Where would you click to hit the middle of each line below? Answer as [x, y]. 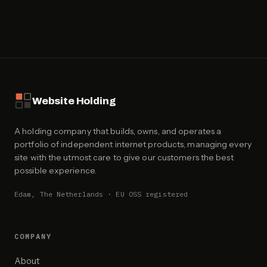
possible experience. [55, 171]
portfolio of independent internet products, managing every [133, 145]
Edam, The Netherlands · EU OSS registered [101, 194]
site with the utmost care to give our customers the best [124, 158]
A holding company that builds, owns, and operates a [118, 131]
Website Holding [74, 101]
